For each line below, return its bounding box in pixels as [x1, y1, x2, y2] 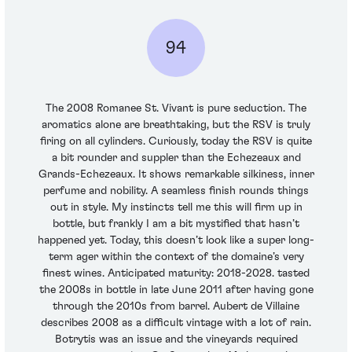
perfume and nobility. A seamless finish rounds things [43, 185, 309, 197]
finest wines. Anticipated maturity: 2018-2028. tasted [42, 268, 310, 280]
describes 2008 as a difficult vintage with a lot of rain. [41, 317, 311, 329]
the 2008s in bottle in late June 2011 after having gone [38, 284, 313, 296]
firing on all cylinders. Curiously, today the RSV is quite [40, 136, 312, 148]
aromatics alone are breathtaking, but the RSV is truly [42, 119, 310, 131]
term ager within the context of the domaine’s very [48, 251, 304, 263]
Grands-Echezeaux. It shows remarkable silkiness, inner [38, 169, 314, 181]
